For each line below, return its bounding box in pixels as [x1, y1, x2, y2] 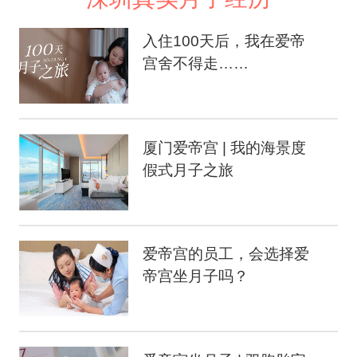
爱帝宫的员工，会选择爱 [143, 245, 310, 263]
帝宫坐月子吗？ [143, 268, 249, 285]
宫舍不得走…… [143, 55, 249, 73]
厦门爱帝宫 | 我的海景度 [143, 139, 307, 156]
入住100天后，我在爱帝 [143, 33, 306, 50]
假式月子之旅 [143, 161, 234, 178]
